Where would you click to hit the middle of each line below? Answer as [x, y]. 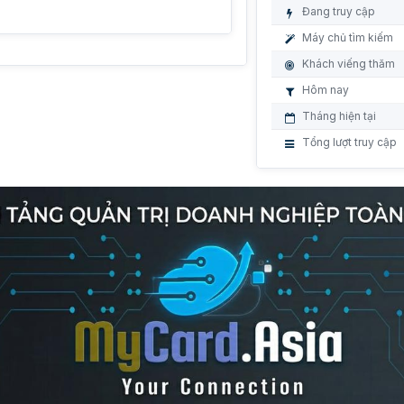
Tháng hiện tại [340, 116]
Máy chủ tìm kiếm [348, 37]
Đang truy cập [339, 11]
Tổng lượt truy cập [350, 142]
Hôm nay [326, 90]
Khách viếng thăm [349, 64]
